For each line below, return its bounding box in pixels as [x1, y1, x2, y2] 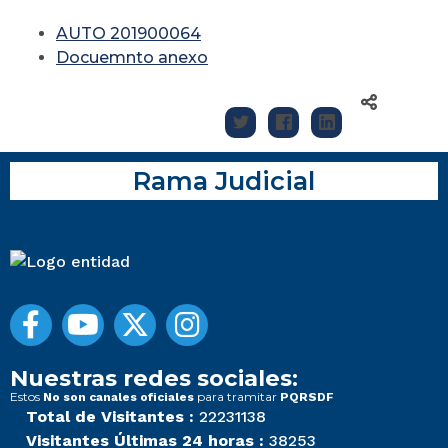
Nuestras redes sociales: [10, 364, 298, 393]
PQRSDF [280, 390, 334, 405]
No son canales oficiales [43, 390, 194, 405]
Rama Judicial [133, 165, 315, 197]
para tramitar [194, 389, 280, 405]
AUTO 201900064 [56, 24, 201, 44]
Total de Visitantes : [26, 407, 194, 427]
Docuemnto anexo [56, 48, 208, 68]
